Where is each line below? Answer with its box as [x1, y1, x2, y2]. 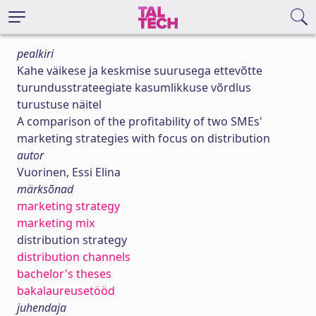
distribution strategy [17, 232, 127, 248]
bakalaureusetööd [17, 283, 115, 298]
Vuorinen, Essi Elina [17, 164, 121, 180]
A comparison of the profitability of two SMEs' [17, 114, 262, 129]
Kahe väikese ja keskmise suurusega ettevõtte [17, 63, 262, 78]
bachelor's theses [17, 266, 111, 281]
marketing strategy [17, 198, 120, 214]
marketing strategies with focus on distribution [17, 130, 270, 146]
